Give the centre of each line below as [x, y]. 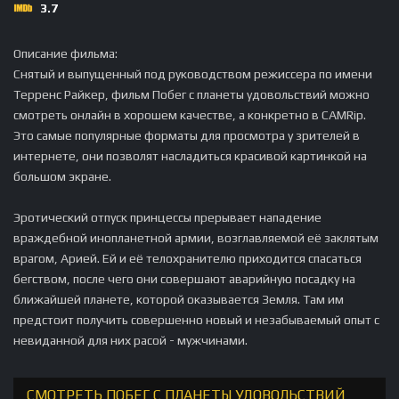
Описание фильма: [65, 53]
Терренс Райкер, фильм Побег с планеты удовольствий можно [191, 94]
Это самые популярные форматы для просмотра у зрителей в [187, 135]
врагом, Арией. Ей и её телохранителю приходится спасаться [187, 258]
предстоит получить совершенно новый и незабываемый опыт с [196, 319]
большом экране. [62, 176]
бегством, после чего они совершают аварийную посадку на [184, 278]
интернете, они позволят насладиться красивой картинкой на [190, 155]
